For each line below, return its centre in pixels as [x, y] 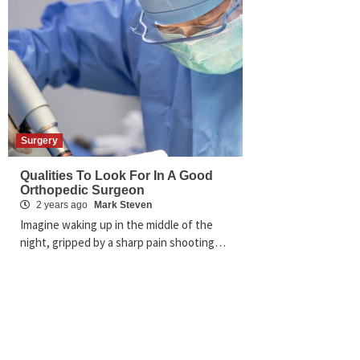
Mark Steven [123, 205]
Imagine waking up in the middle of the [117, 225]
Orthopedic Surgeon [82, 190]
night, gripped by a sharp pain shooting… [123, 243]
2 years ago [62, 205]
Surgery [39, 141]
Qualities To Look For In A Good [117, 176]
